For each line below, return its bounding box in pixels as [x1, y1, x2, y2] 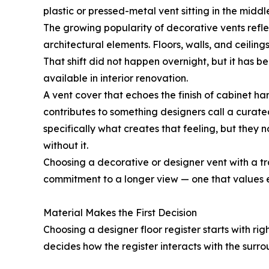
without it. [43, 139, 88, 152]
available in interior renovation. [43, 72, 188, 85]
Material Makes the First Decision [43, 207, 197, 219]
